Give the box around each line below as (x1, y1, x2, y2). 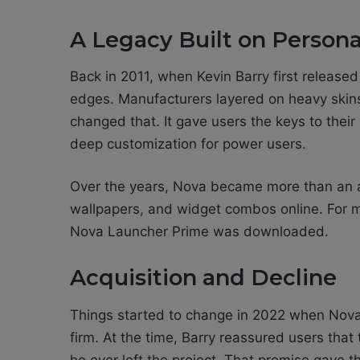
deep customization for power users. (70, 136, 306, 153)
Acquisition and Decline (70, 264, 337, 292)
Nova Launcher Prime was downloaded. (70, 223, 329, 240)
